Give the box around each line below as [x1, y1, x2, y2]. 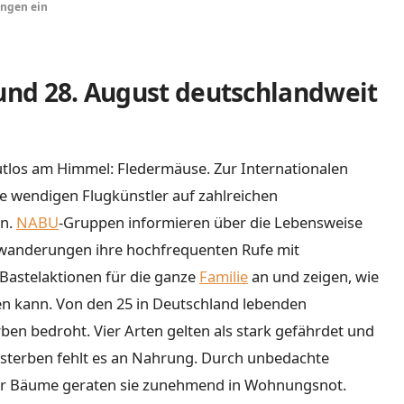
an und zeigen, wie [248, 266, 379, 287]
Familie [199, 266, 248, 287]
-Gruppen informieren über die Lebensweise [59, 212, 363, 233]
